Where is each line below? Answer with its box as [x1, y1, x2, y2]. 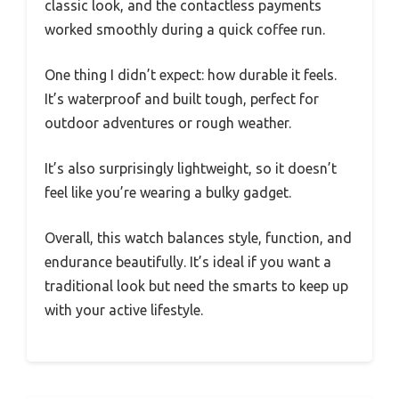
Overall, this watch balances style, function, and [45, 230, 352, 246]
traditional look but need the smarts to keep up [45, 278, 348, 294]
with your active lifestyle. [45, 302, 203, 318]
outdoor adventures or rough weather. [45, 115, 291, 131]
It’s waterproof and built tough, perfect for [45, 91, 319, 107]
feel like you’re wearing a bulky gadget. [45, 184, 291, 200]
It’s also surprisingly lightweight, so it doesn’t [45, 160, 337, 176]
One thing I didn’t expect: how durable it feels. [45, 67, 337, 83]
